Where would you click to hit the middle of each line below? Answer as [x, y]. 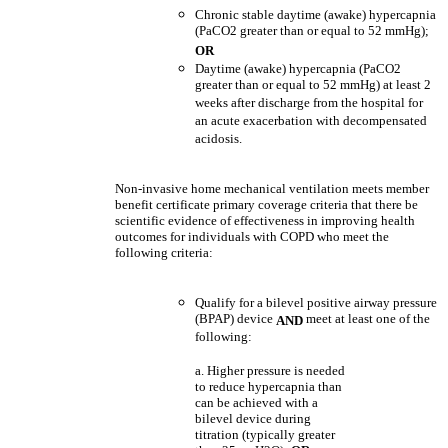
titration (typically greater [265, 434]
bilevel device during [253, 418]
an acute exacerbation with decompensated [311, 121]
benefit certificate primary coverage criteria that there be [266, 204]
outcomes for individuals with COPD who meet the [252, 236]
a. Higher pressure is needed [270, 370]
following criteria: [164, 252]
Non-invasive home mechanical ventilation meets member [272, 188]
